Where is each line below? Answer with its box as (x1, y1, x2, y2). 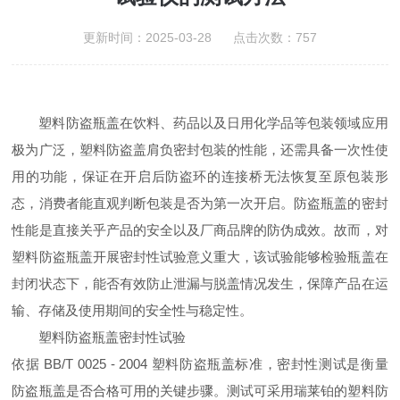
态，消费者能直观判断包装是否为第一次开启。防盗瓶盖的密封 (12, 196, 388, 211)
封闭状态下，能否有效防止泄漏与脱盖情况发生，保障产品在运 (12, 276, 388, 291)
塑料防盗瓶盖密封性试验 (38, 329, 187, 345)
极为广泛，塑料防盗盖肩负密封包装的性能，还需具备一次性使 (12, 142, 388, 157)
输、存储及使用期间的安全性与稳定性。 (12, 303, 254, 318)
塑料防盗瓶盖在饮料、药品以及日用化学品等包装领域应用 (38, 115, 388, 130)
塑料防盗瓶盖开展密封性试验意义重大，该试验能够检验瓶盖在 (12, 249, 388, 264)
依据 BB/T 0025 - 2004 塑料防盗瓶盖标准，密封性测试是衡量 (12, 356, 388, 371)
